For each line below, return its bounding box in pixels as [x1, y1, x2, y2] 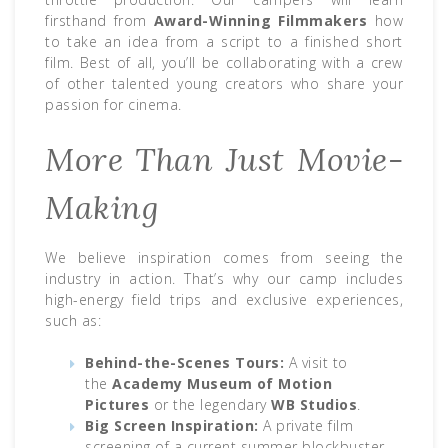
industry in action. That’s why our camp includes [45, 269, 403, 289]
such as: [45, 311, 101, 331]
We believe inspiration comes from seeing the [45, 248, 403, 268]
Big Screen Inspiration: [85, 416, 259, 436]
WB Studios [271, 395, 357, 415]
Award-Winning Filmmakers [153, 11, 368, 31]
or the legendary [149, 395, 271, 415]
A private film [258, 416, 353, 436]
